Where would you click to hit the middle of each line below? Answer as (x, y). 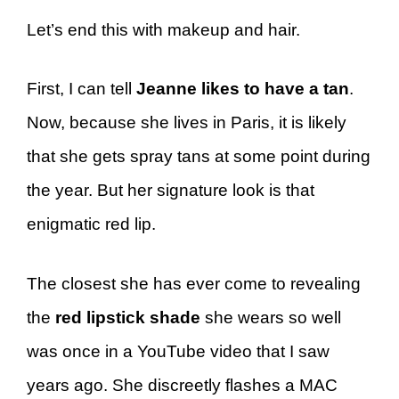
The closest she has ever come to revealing (194, 283)
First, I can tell (81, 89)
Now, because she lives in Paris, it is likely (187, 122)
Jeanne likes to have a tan (243, 89)
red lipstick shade (128, 317)
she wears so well (271, 317)
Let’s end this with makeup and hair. (166, 29)
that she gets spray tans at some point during (199, 156)
